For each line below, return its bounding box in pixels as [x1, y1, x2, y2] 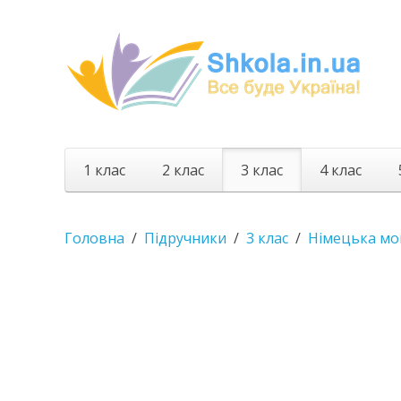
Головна [64, 228, 124, 248]
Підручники [144, 228, 226, 248]
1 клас [83, 160, 125, 180]
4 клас [320, 160, 362, 180]
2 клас [162, 160, 204, 180]
